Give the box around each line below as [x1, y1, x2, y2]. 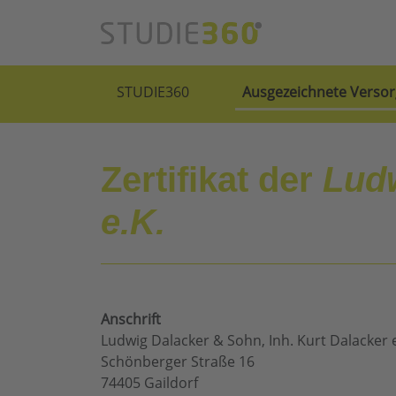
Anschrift [101, 309, 161, 330]
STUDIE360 [117, 82, 189, 103]
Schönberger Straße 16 [101, 352, 255, 372]
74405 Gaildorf [101, 373, 198, 393]
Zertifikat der [101, 160, 323, 200]
